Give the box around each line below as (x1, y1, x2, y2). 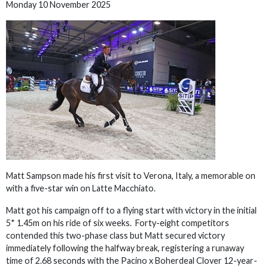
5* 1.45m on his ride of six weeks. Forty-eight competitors (6, 218, 229, 228)
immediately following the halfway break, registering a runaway (6, 243, 244, 253)
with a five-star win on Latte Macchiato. (6, 183, 156, 193)
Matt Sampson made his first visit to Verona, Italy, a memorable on (6, 170, 255, 181)
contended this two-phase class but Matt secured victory (6, 230, 225, 240)
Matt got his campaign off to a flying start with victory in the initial (6, 205, 257, 215)
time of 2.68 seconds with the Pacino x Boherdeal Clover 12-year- (6, 255, 257, 266)
